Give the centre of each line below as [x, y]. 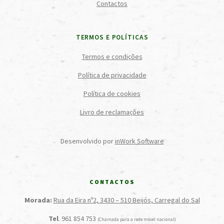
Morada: [38, 200]
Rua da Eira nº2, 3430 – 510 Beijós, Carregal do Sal [126, 200]
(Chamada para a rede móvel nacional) [136, 219]
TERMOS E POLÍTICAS [112, 37]
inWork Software [139, 141]
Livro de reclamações [112, 112]
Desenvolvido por [87, 141]
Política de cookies [112, 93]
